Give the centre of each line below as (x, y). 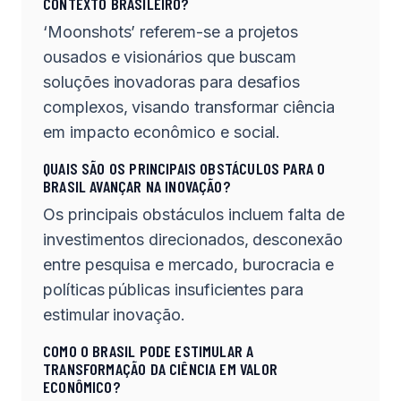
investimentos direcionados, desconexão (193, 240)
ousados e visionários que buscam (170, 57)
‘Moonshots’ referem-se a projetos (171, 32)
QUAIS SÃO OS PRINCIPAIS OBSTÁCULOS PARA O (184, 169)
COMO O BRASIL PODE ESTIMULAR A (149, 351)
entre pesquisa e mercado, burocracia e (188, 265)
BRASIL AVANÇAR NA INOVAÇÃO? (137, 187)
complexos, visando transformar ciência (189, 107)
